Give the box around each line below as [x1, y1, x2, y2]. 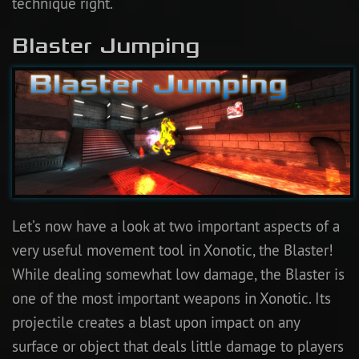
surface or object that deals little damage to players [12, 336, 344, 356]
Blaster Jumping [12, 32, 200, 58]
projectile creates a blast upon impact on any [12, 312, 300, 332]
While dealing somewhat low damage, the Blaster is [12, 264, 345, 284]
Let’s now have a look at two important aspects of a [12, 216, 340, 236]
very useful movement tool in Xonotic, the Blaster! [12, 240, 333, 260]
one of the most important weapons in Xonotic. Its [12, 288, 331, 308]
